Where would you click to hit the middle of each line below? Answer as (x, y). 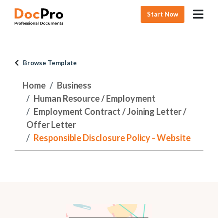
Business (74, 85)
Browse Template (50, 63)
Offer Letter (51, 125)
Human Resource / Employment (94, 98)
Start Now (163, 14)
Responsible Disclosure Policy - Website (112, 138)
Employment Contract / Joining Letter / (110, 111)
